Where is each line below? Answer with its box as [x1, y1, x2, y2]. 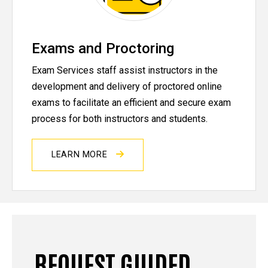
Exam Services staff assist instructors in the [32, 64, 218, 76]
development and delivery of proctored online [32, 80, 222, 92]
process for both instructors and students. [32, 112, 210, 124]
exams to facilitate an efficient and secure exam [32, 96, 231, 108]
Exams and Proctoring [32, 40, 174, 57]
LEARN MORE [51, 149, 111, 160]
